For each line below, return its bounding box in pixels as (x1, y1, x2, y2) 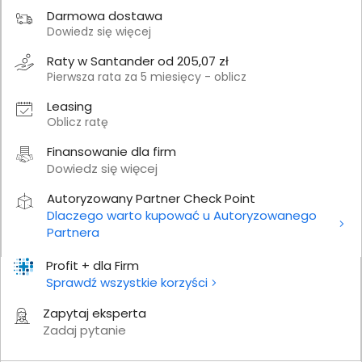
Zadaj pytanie (43, 321, 126, 339)
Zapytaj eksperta (43, 304, 146, 322)
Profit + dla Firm (46, 256, 139, 274)
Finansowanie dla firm (47, 142, 176, 160)
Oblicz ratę (47, 113, 108, 130)
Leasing (47, 97, 92, 115)
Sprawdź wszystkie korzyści (46, 273, 208, 291)
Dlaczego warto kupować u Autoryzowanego (47, 206, 317, 224)
